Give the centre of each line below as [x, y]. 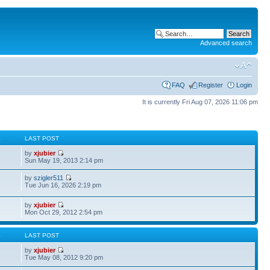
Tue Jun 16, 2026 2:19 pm [63, 185]
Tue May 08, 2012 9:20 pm [64, 257]
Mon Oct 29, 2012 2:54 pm [64, 212]
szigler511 [49, 178]
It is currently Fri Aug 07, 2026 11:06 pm [200, 102]
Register [211, 85]
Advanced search [226, 43]
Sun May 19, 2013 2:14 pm [64, 160]
